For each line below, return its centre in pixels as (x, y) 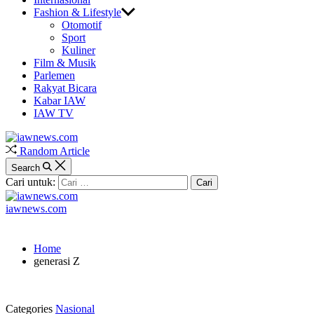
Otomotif (82, 25)
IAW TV (54, 113)
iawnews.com (36, 209)
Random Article (55, 151)
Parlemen (54, 75)
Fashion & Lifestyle (77, 12)
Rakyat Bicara (65, 88)
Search (26, 168)
